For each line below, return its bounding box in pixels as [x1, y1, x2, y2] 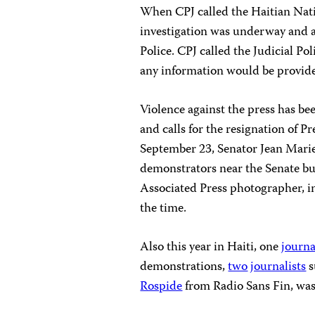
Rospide [140, 276, 183, 297]
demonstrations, [140, 256, 229, 278]
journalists [250, 256, 307, 278]
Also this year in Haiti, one [140, 236, 282, 258]
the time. [140, 198, 187, 219]
